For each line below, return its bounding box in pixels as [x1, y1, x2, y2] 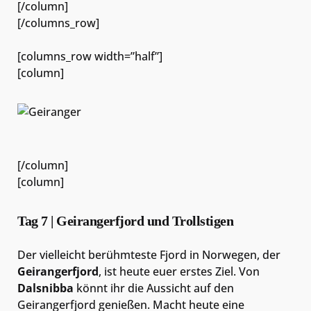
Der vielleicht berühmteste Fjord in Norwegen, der [17, 246, 280, 262]
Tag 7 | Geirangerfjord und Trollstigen [17, 212, 233, 228]
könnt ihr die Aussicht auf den [74, 280, 234, 296]
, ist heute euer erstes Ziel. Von [99, 263, 260, 279]
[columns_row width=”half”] [17, 49, 162, 65]
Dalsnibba [17, 280, 74, 296]
